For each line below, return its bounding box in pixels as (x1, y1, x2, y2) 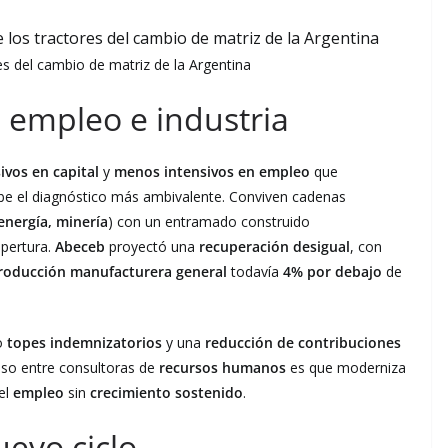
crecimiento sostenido (90, 382, 243, 402)
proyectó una (105, 236, 199, 256)
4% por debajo (283, 261, 382, 281)
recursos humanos (159, 357, 286, 377)
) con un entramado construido (108, 211, 310, 231)
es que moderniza (286, 357, 406, 377)
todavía (227, 261, 283, 281)
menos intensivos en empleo (114, 161, 310, 181)
